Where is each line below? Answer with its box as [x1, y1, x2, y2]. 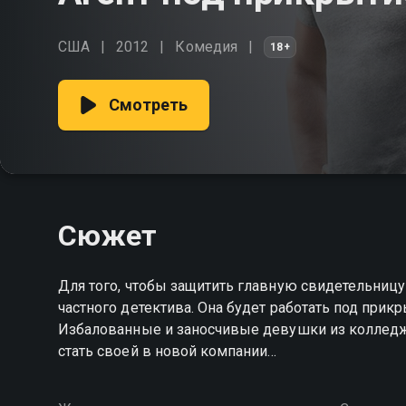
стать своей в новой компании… [58, 343, 277, 360]
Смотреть [109, 95, 188, 114]
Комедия [175, 38, 237, 55]
